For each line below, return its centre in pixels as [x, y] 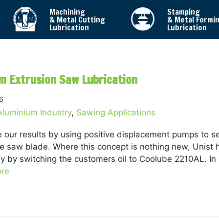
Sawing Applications [116, 112]
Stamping [184, 12]
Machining [67, 12]
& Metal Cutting [77, 20]
